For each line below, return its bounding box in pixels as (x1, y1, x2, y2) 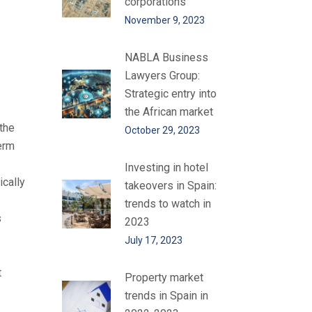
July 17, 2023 (124, 235, 182, 246)
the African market (124, 105, 213, 118)
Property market (124, 271, 203, 284)
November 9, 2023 (124, 15, 205, 26)
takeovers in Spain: (124, 179, 217, 192)
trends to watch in (124, 197, 211, 210)
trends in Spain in (124, 289, 208, 302)
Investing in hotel (124, 161, 208, 174)
